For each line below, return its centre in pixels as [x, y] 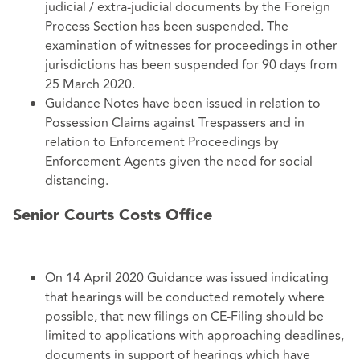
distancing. [77, 181]
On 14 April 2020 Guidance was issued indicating [187, 278]
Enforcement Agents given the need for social [179, 162]
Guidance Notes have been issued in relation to [183, 104]
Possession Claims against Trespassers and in [175, 123]
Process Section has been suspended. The [167, 27]
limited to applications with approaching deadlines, [194, 335]
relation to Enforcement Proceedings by [162, 143]
